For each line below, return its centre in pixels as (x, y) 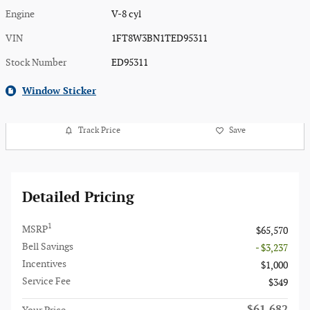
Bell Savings (48, 246)
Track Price (100, 130)
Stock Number (36, 62)
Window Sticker (59, 91)
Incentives (44, 264)
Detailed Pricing (78, 197)
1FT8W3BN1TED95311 (160, 38)
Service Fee (46, 281)
